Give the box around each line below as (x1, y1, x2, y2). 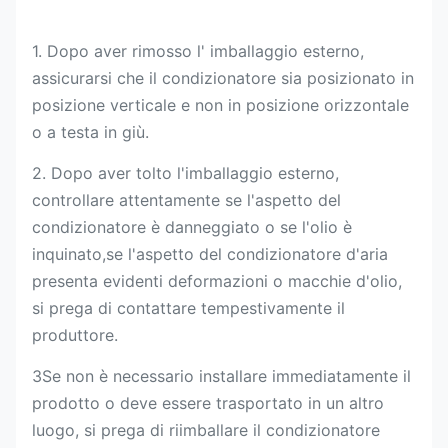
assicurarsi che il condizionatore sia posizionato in (32, 68, 414, 88)
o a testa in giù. (32, 122, 149, 142)
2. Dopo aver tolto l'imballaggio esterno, (32, 163, 339, 183)
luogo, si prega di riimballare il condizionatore (32, 420, 380, 440)
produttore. (32, 325, 118, 345)
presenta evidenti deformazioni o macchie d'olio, (32, 271, 402, 291)
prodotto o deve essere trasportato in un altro (32, 393, 384, 413)
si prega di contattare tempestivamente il (32, 298, 345, 318)
